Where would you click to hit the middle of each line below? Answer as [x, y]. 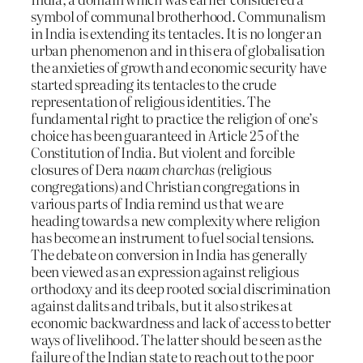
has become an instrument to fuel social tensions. [173, 237]
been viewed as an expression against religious [165, 271]
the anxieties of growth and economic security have [179, 67]
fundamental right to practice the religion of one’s [174, 118]
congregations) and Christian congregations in [166, 186]
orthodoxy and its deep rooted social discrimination [181, 288]
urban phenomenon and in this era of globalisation [178, 50]
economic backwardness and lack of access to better [181, 322]
